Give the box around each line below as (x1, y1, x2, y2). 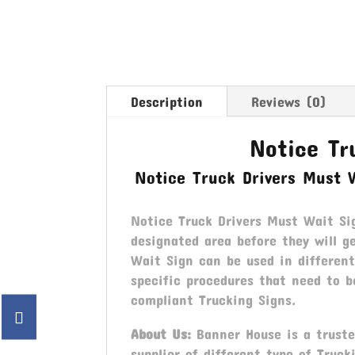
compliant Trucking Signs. (131, 291, 296, 309)
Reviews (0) (251, 93, 327, 111)
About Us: (131, 325, 192, 343)
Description (131, 93, 204, 111)
